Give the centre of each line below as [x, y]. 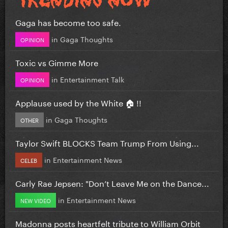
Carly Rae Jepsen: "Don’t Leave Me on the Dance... [112, 182]
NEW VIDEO [36, 200]
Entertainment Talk [92, 79]
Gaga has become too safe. [68, 21]
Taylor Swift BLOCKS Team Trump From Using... [107, 142]
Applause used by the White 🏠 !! [78, 102]
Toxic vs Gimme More [57, 62]
